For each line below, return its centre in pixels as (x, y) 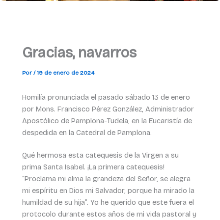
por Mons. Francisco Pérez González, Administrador (108, 109)
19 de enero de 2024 (65, 72)
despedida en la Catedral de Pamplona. (87, 132)
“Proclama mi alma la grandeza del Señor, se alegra (106, 179)
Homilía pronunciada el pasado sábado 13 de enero (106, 97)
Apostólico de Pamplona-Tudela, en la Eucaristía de (107, 121)
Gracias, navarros (79, 53)
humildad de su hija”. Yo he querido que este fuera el (108, 202)
